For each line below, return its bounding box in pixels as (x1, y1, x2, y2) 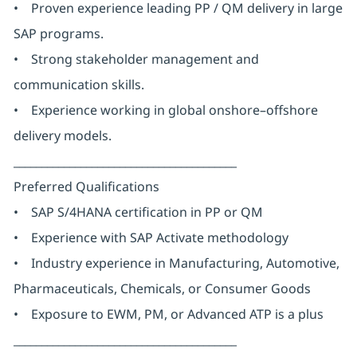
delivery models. (13, 127, 112, 145)
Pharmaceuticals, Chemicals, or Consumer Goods (13, 280, 311, 298)
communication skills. (13, 76, 144, 94)
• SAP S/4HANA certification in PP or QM (13, 203, 263, 222)
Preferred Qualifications (13, 178, 159, 196)
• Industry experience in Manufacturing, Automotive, (13, 254, 339, 273)
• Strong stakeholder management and (13, 50, 259, 69)
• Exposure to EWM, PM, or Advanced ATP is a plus (13, 305, 324, 324)
